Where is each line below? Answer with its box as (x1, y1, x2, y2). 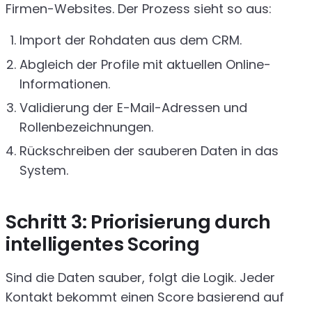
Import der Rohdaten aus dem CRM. (19, 31, 242, 49)
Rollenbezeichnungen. (19, 118, 153, 136)
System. (19, 162, 68, 180)
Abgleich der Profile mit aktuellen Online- (19, 55, 271, 73)
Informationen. (19, 75, 110, 93)
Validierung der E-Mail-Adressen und (19, 98, 247, 116)
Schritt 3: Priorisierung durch (6, 208, 271, 236)
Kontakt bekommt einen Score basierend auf (6, 288, 284, 306)
